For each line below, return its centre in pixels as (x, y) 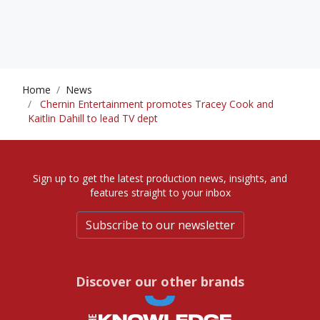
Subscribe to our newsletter (160, 225)
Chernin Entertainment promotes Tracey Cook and (155, 104)
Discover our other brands (160, 282)
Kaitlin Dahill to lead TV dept (93, 119)
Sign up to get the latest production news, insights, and (160, 179)
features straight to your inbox (160, 193)
